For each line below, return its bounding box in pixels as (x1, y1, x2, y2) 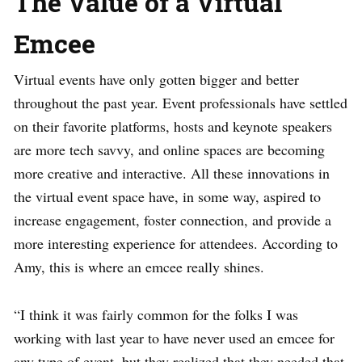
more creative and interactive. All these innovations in (14, 162, 330, 183)
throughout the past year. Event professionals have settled (14, 92, 347, 112)
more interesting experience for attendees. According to (14, 233, 338, 253)
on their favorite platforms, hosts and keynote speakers (14, 116, 332, 136)
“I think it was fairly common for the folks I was (14, 304, 298, 324)
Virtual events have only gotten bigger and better (14, 69, 299, 89)
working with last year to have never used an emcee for (14, 327, 335, 347)
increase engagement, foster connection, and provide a (14, 209, 331, 229)
